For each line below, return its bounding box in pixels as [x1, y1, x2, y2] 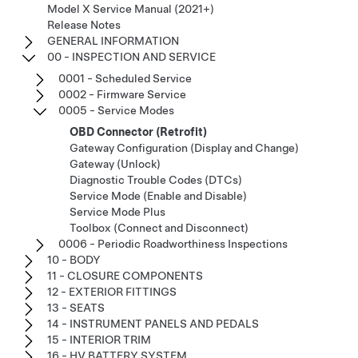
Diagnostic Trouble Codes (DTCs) [70, 173, 242, 186]
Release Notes [47, 18, 121, 31]
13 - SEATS [47, 301, 105, 314]
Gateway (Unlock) [70, 157, 161, 170]
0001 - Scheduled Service [58, 72, 192, 85]
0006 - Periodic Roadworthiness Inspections [58, 237, 288, 250]
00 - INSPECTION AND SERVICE [47, 50, 216, 63]
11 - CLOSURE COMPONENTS [47, 269, 203, 282]
